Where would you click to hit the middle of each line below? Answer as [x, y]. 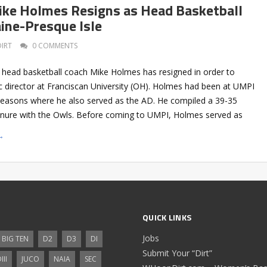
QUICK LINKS [167, 217]
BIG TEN [15, 238]
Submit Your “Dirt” [177, 253]
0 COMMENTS [55, 45]
